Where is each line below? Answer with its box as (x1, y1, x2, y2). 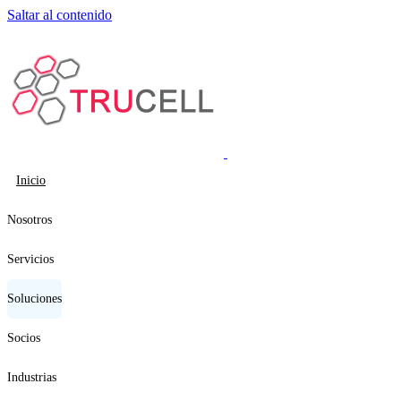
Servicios (7, 252, 54, 266)
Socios (7, 331, 40, 345)
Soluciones (7, 292, 62, 305)
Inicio (16, 174, 46, 187)
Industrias (7, 371, 56, 384)
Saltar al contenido (7, 7, 112, 22)
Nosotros (7, 213, 52, 226)
